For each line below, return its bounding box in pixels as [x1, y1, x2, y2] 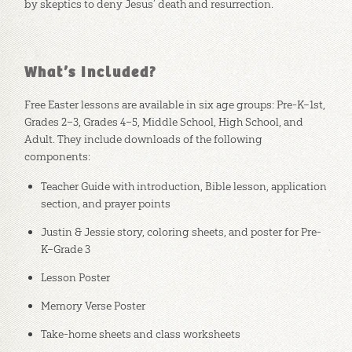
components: [24, 148, 90, 163]
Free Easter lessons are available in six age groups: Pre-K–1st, [24, 97, 325, 112]
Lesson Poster [40, 269, 110, 284]
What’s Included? [24, 65, 157, 81]
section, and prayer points [40, 196, 170, 211]
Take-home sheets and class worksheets [40, 326, 240, 341]
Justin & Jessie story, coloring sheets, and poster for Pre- [40, 224, 321, 239]
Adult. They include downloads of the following [24, 131, 262, 146]
